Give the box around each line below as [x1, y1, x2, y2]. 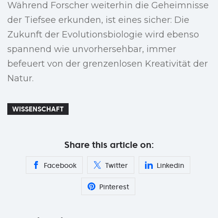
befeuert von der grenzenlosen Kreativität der [7, 58, 208, 70]
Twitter [105, 161, 128, 170]
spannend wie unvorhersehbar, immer [7, 44, 176, 55]
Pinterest [99, 182, 129, 192]
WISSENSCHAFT [12, 105, 64, 114]
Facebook [44, 161, 76, 170]
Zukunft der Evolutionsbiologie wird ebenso [7, 29, 199, 40]
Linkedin [157, 161, 184, 170]
